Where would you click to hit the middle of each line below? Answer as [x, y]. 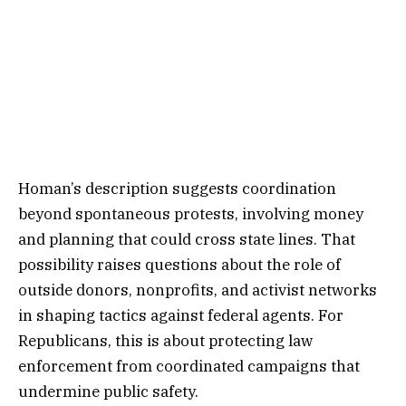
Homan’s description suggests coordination [177, 188]
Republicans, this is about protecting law [165, 340]
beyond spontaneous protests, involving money [191, 213]
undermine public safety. [108, 391]
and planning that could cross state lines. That [187, 239]
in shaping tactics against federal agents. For [181, 315]
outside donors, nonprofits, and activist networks [198, 290]
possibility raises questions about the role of [179, 264]
